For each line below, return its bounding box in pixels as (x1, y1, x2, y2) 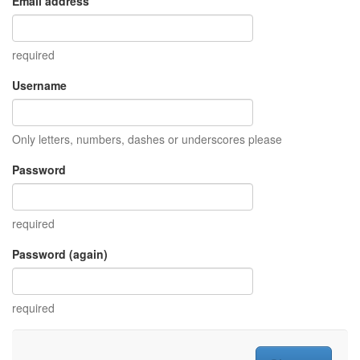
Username (12, 77, 67, 93)
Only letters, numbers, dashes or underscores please (12, 131, 282, 147)
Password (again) (12, 246, 108, 262)
